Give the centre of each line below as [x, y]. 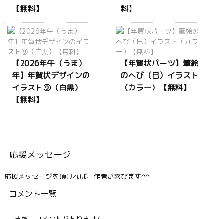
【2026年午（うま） [49, 63]
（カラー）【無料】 [155, 88]
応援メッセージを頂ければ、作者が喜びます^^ [77, 176]
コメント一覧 [33, 194]
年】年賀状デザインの [51, 76]
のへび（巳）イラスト [159, 76]
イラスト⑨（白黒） [47, 88]
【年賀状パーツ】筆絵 [159, 63]
